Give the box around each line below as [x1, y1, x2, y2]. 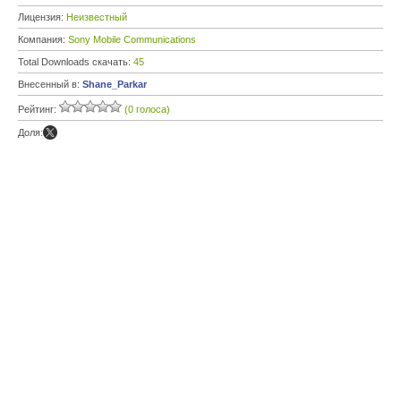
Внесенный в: [18, 79, 82, 90]
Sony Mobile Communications [68, 34, 196, 45]
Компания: [18, 34, 68, 45]
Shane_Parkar [82, 79, 147, 90]
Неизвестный [66, 12, 127, 22]
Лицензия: [18, 12, 66, 22]
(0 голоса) [124, 104, 170, 115]
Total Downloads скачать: [18, 56, 133, 67]
